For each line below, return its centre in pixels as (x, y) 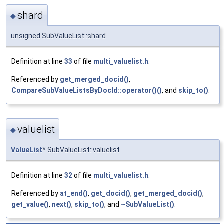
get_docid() (111, 193)
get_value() (30, 204)
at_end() (74, 193)
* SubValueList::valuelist (81, 150)
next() (62, 204)
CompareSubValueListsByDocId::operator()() (87, 91)
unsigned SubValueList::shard (58, 36)
